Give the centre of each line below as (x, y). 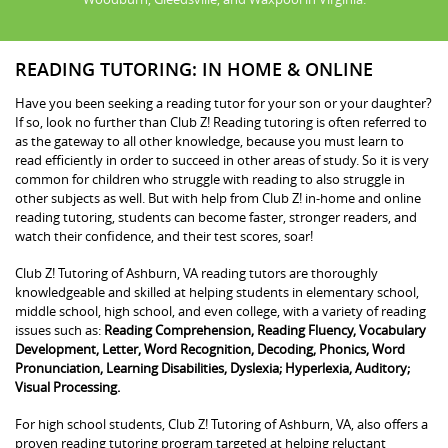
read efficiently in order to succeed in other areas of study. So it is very (222, 159)
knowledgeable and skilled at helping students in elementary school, (217, 291)
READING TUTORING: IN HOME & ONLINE (194, 68)
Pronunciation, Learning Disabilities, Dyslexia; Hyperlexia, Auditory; (212, 367)
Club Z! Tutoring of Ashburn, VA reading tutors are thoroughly (196, 272)
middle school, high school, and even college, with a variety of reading (220, 310)
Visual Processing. (67, 386)
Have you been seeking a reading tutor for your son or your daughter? (223, 102)
